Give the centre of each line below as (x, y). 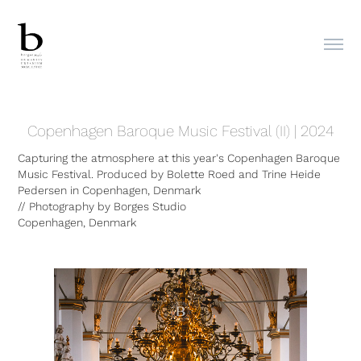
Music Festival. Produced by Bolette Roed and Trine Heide (170, 174)
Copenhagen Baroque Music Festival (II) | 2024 (180, 130)
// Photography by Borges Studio (102, 206)
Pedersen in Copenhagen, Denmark (110, 190)
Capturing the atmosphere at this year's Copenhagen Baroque (179, 158)
